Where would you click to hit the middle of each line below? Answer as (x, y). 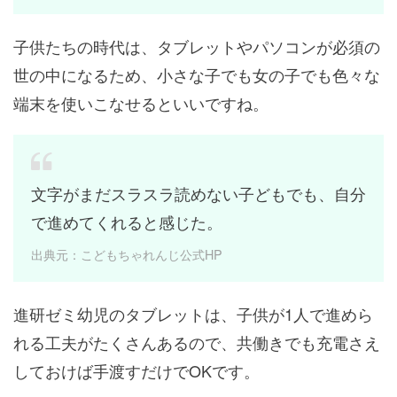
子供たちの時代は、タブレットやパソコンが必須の (197, 47)
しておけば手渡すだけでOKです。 (136, 371)
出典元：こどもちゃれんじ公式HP (127, 254)
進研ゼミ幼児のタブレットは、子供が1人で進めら (193, 314)
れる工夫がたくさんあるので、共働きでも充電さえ (197, 343)
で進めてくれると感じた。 (127, 222)
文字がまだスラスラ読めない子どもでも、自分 (198, 194)
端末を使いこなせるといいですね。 (141, 103)
